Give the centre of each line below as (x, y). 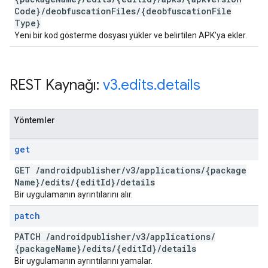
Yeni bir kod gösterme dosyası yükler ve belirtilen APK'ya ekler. (131, 35)
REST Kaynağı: (56, 85)
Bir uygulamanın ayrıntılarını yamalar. (83, 261)
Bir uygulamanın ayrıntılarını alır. (74, 194)
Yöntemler (35, 120)
